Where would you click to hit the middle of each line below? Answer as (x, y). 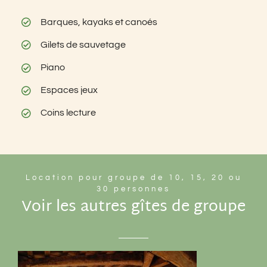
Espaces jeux (69, 90)
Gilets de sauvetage (83, 44)
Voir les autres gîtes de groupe (133, 207)
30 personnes (133, 189)
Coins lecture (69, 113)
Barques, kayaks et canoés (99, 22)
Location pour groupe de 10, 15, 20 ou (133, 177)
